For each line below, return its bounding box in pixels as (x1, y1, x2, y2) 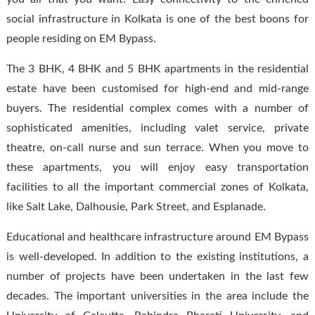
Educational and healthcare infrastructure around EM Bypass (6, 231, 309, 243)
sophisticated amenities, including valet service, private (6, 122, 309, 134)
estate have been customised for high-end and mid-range (6, 82, 309, 94)
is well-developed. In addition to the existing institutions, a (6, 250, 309, 262)
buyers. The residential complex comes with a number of (6, 102, 309, 114)
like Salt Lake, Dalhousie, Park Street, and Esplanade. (6, 200, 266, 212)
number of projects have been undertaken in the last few (6, 270, 309, 282)
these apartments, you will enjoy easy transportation (6, 161, 309, 173)
